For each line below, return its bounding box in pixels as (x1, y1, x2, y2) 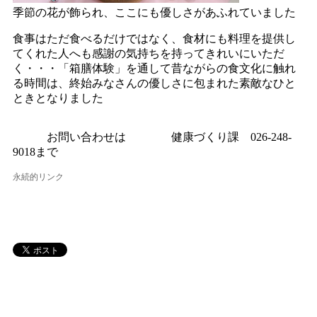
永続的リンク (13, 171, 64, 182)
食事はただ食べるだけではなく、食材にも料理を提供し (13, 32, 296, 45)
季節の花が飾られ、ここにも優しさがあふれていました (13, 6, 296, 18)
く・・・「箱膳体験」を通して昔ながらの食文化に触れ (13, 62, 296, 74)
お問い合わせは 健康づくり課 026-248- (13, 130, 292, 143)
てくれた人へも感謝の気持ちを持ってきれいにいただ (13, 47, 285, 59)
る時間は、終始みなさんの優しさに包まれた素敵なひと (13, 76, 296, 89)
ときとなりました (13, 91, 104, 104)
